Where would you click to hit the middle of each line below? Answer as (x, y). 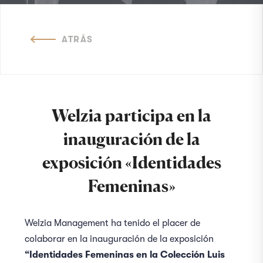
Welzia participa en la (131, 116)
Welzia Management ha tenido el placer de (113, 223)
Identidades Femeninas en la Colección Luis (127, 255)
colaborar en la (56, 239)
